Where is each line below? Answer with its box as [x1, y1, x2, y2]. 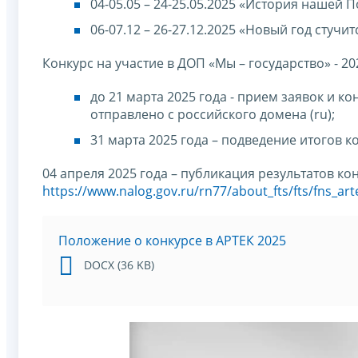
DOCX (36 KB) [84, 257, 154, 272]
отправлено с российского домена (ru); [90, 105, 335, 123]
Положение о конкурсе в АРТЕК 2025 [58, 231, 286, 249]
